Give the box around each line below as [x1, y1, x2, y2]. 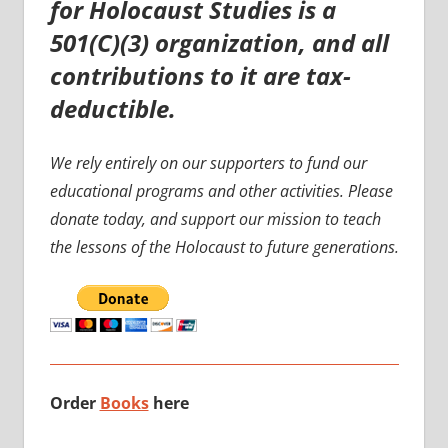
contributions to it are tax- [49, 59, 351, 93]
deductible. [49, 92, 182, 126]
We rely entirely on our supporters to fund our [49, 152, 367, 175]
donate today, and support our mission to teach [49, 208, 381, 231]
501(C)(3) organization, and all [49, 26, 389, 60]
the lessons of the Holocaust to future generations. [49, 236, 399, 259]
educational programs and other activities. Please [49, 180, 393, 203]
